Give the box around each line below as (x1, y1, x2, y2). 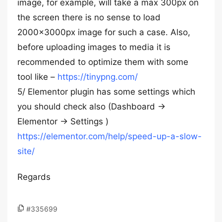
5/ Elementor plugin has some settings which (17, 87, 195, 97)
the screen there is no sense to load (17, 12, 161, 22)
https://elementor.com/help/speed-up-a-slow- (17, 131, 202, 141)
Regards (17, 172, 51, 182)
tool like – (17, 72, 57, 82)
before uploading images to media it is (17, 42, 170, 52)
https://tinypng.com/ (57, 72, 138, 82)
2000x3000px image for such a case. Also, (17, 27, 190, 37)
